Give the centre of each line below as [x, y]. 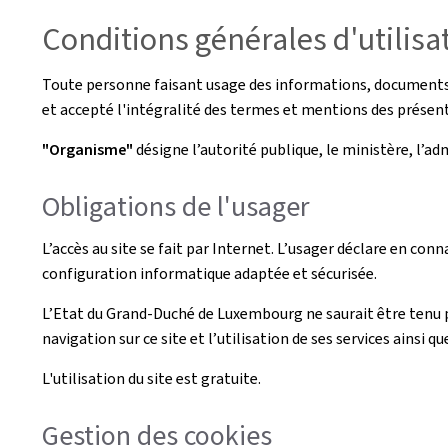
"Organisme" [89, 149]
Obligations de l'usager [176, 206]
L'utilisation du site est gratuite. [151, 378]
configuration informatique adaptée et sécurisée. [209, 273]
